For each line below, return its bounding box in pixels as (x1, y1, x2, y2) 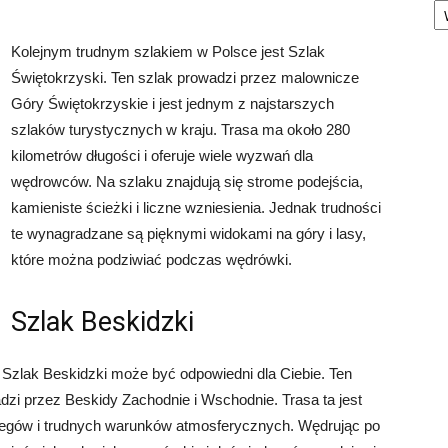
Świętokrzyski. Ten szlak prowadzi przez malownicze (11, 69, 359, 86)
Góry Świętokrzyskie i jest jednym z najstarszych (11, 95, 334, 112)
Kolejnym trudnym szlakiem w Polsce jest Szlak (11, 43, 325, 60)
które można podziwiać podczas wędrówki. (11, 251, 292, 268)
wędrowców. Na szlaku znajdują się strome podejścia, (11, 173, 363, 190)
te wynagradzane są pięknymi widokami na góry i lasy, (11, 225, 366, 242)
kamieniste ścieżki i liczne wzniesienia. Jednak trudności (11, 199, 381, 216)
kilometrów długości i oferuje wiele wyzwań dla (11, 147, 313, 164)
